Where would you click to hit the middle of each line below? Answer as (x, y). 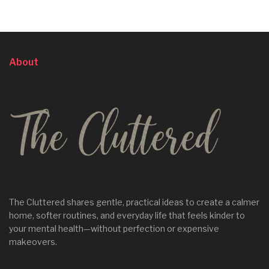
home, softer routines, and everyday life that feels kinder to (127, 215)
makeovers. (33, 241)
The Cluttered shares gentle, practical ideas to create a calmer (134, 202)
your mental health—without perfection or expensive (114, 228)
